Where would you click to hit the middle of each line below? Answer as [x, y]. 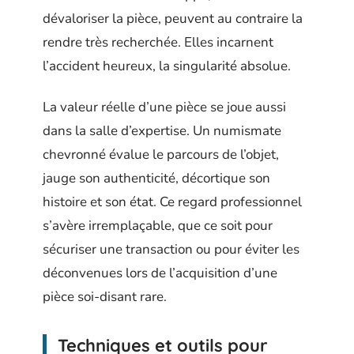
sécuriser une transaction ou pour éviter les [171, 249]
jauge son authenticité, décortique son [156, 178]
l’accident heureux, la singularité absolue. [167, 66]
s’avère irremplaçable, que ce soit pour [158, 226]
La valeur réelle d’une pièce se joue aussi [164, 107]
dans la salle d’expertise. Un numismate [162, 131]
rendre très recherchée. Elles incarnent [158, 42]
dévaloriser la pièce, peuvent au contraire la [173, 18]
